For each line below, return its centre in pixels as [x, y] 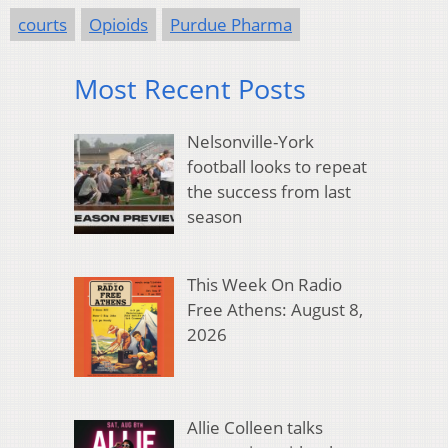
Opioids [118, 25]
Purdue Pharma [231, 25]
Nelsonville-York [250, 141]
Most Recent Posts [190, 89]
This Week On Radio [264, 285]
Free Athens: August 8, [274, 310]
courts [42, 25]
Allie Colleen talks [254, 428]
